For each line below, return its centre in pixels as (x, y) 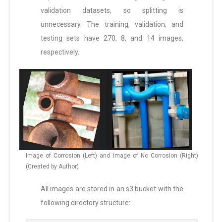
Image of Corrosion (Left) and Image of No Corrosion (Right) (112, 155)
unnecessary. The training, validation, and (112, 25)
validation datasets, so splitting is (112, 11)
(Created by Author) (52, 166)
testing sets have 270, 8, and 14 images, (112, 38)
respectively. (60, 52)
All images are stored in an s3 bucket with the (112, 189)
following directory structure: (85, 202)
